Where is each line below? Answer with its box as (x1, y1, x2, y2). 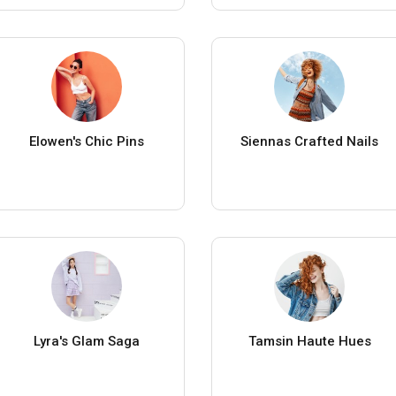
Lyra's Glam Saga (33, 332, 140, 349)
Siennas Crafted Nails (240, 133, 379, 149)
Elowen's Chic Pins (28, 133, 144, 149)
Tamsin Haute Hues (247, 332, 371, 349)
